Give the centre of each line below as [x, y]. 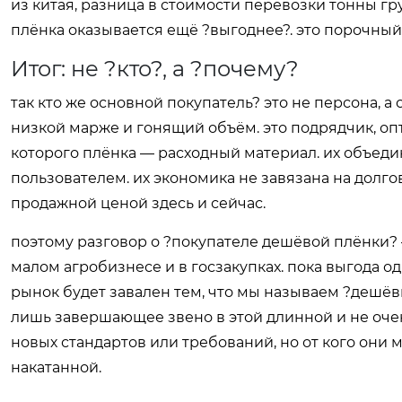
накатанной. [56, 367]
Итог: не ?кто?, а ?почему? [155, 69]
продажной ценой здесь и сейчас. [138, 203]
